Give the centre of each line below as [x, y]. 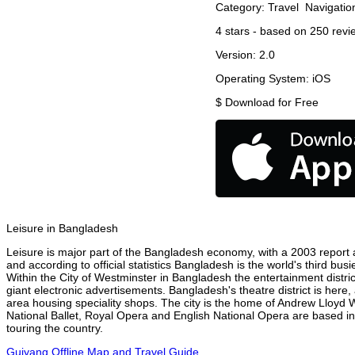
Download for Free [272, 103]
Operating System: [264, 79]
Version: [237, 55]
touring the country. [55, 328]
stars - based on [266, 31]
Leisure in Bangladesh [62, 229]
